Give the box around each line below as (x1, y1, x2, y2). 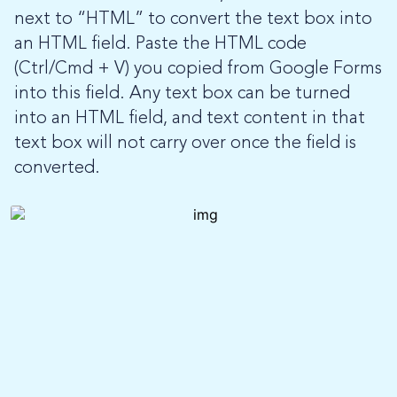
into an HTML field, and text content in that (14, 109, 365, 128)
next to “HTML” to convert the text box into (14, 10, 372, 28)
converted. (14, 159, 100, 177)
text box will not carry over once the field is (14, 134, 356, 152)
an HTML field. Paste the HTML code (14, 35, 307, 53)
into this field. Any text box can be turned (14, 84, 350, 103)
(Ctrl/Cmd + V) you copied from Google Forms (14, 59, 382, 78)
